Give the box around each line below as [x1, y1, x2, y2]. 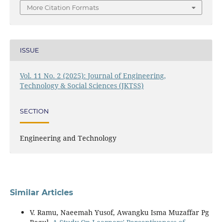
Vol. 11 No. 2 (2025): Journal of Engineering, [19, 70, 166, 80]
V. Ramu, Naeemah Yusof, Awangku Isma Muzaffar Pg [29, 207, 209, 217]
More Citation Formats [27, 3, 99, 11]
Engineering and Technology [19, 133, 116, 143]
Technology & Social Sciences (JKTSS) [19, 80, 144, 90]
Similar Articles [9, 187, 73, 197]
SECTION [19, 107, 49, 115]
